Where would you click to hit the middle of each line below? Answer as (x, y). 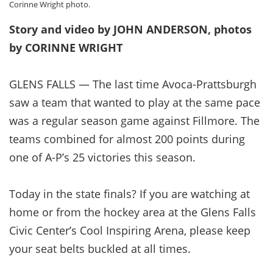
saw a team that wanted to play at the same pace (135, 102)
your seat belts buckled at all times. (100, 248)
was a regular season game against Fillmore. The (134, 120)
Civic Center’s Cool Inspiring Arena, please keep (130, 230)
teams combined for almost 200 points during (127, 139)
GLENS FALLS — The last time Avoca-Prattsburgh (133, 84)
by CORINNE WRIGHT (66, 47)
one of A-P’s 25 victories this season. (102, 157)
